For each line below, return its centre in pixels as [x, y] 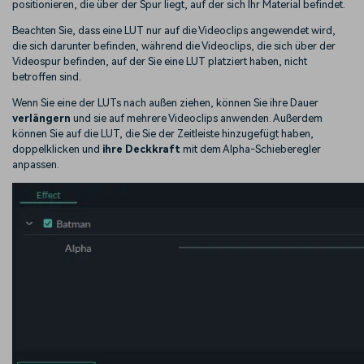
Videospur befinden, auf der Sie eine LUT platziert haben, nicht [160, 62]
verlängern [41, 118]
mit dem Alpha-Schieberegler [251, 149]
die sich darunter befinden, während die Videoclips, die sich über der [174, 46]
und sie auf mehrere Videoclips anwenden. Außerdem [197, 118]
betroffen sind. [47, 77]
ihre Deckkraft [141, 149]
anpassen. [36, 164]
